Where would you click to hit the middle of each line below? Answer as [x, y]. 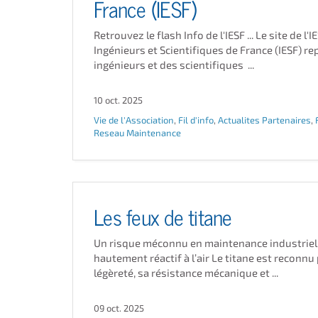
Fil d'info [196, 120]
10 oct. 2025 [118, 100]
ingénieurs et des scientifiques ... [174, 65]
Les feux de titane [163, 215]
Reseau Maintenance [137, 133]
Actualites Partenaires [264, 120]
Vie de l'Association [134, 120]
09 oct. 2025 [119, 308]
